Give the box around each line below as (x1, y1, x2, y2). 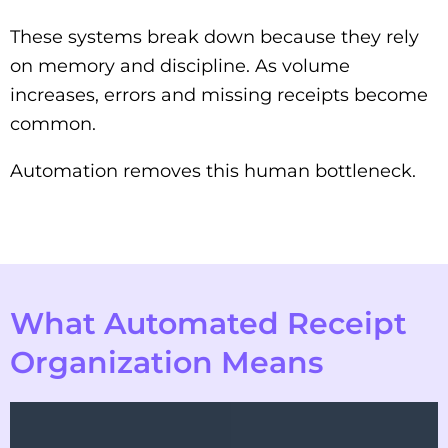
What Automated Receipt (10, 304, 407, 342)
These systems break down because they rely (10, 25, 419, 48)
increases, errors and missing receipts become (10, 83, 428, 106)
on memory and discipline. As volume (10, 54, 350, 77)
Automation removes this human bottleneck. (10, 159, 416, 182)
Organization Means (10, 343, 323, 381)
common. (10, 112, 96, 135)
